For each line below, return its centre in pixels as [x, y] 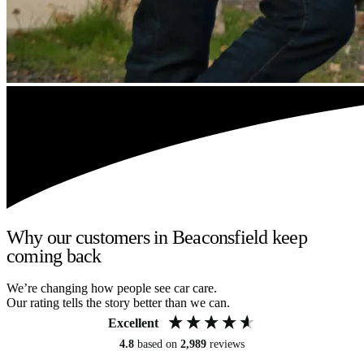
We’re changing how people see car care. [112, 288]
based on [159, 344]
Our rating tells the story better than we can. [118, 303]
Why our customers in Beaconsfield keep [157, 237]
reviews [227, 344]
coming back [54, 256]
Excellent [133, 323]
